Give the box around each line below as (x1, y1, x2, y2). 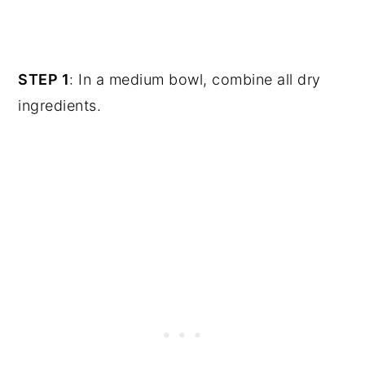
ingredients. (18, 97, 102, 115)
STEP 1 (18, 71, 70, 89)
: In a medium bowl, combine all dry (69, 71, 321, 89)
